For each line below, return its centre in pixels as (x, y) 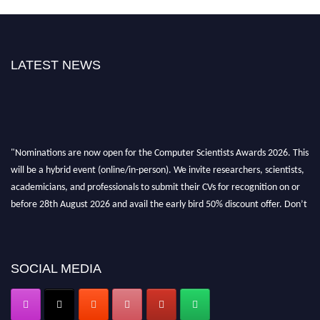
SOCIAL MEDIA (56, 268)
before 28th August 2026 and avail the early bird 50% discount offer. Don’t (159, 200)
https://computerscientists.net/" (76, 234)
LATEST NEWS (56, 65)
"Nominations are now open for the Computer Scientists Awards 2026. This (160, 149)
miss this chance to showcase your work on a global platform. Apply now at (160, 217)
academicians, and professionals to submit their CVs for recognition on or (155, 183)
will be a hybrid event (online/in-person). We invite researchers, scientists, (157, 166)
